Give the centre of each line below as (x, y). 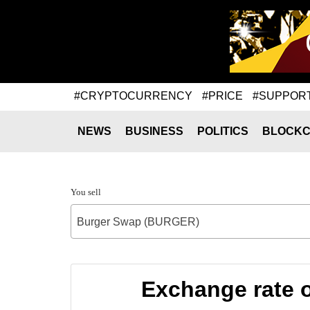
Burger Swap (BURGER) (138, 222)
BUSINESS (154, 131)
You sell (86, 192)
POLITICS (223, 131)
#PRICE (222, 95)
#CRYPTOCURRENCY (133, 95)
